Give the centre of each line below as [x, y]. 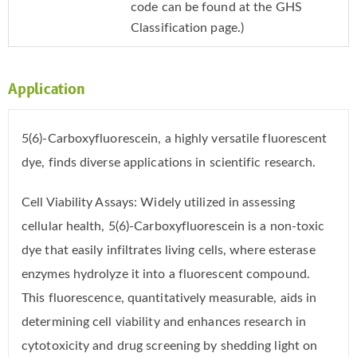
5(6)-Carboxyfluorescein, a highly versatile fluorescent [175, 139]
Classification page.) [188, 28]
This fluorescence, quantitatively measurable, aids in [169, 298]
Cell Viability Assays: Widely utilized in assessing [159, 203]
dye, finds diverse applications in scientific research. [169, 163]
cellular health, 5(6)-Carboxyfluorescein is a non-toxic [173, 227]
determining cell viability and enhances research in [164, 322]
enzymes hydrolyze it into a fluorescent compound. [166, 275]
